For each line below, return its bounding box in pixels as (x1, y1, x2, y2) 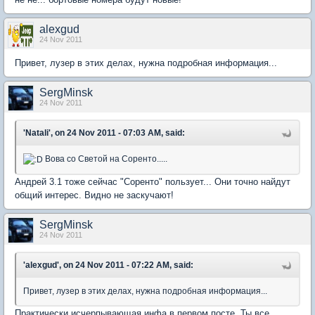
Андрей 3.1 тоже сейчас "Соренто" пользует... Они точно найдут (15, 176, 290, 187)
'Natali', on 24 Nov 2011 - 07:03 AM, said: (23, 128, 185, 139)
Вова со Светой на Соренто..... (43, 154, 167, 165)
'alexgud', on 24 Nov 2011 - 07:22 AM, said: (23, 259, 193, 270)
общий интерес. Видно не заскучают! (15, 189, 174, 200)
